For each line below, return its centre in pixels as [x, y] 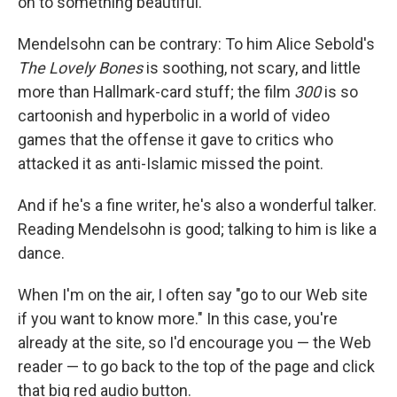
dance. [41, 253]
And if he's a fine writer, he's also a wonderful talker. [197, 206]
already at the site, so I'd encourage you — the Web [195, 343]
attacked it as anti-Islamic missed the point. [171, 164]
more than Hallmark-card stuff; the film [156, 92]
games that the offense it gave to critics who [175, 140]
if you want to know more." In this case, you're [178, 319]
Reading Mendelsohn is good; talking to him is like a [197, 230]
